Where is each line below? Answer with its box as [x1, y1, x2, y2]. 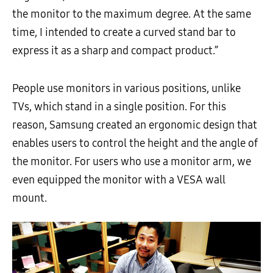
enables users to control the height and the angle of [12, 136, 258, 151]
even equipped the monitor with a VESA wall [12, 173, 225, 187]
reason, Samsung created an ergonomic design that [12, 118, 257, 132]
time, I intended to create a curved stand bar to [12, 26, 236, 40]
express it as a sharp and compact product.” [12, 44, 218, 58]
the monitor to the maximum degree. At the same [12, 7, 251, 21]
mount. [12, 191, 47, 205]
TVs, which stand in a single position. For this [12, 100, 226, 114]
